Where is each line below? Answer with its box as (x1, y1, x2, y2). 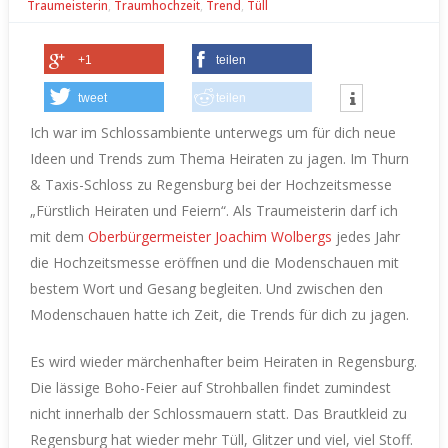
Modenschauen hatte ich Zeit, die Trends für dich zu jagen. (30, 304, 409, 324)
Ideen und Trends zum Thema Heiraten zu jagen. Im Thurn (30, 148, 409, 168)
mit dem (30, 226, 88, 246)
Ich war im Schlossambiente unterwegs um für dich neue (30, 122, 396, 142)
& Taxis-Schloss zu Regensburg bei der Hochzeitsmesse (30, 174, 392, 194)
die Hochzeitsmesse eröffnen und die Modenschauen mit (30, 252, 399, 272)
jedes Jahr (332, 226, 400, 246)
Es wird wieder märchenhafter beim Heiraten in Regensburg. (30, 351, 417, 371)
